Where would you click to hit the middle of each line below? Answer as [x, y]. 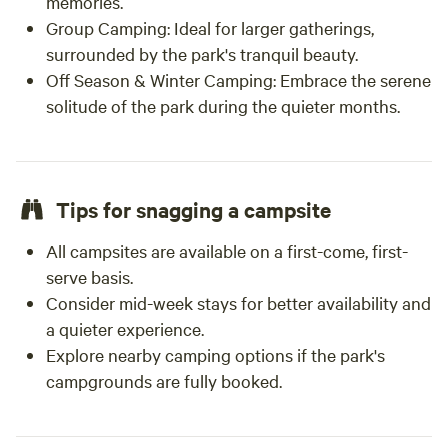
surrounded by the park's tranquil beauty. [202, 53]
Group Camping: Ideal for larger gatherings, [210, 27]
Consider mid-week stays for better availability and [238, 302]
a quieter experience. [125, 328]
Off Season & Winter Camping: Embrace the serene [238, 79]
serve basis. [89, 276]
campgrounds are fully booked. [164, 380]
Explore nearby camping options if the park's [215, 354]
